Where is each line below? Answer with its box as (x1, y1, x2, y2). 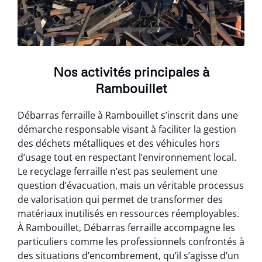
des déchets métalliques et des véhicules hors (18, 137, 220, 150)
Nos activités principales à (53, 64, 209, 80)
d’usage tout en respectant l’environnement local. (18, 151, 236, 164)
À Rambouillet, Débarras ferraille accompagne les (18, 221, 235, 234)
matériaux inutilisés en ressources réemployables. (18, 207, 239, 220)
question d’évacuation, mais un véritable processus (18, 179, 244, 192)
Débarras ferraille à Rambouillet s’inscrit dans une (18, 109, 238, 122)
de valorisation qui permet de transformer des (18, 193, 223, 206)
